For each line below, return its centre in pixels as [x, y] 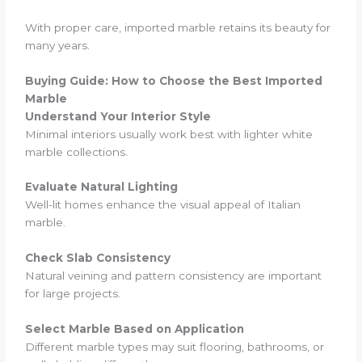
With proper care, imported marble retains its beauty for [178, 27]
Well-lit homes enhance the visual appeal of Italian [163, 205]
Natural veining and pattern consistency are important [174, 276]
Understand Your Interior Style [118, 116]
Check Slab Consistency [98, 258]
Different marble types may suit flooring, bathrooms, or [175, 347]
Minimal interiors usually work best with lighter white [169, 134]
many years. [58, 45]
